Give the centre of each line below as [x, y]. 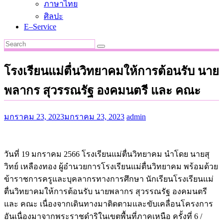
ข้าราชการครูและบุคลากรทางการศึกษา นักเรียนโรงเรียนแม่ [109, 179]
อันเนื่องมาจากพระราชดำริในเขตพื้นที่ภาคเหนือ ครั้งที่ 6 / [103, 216]
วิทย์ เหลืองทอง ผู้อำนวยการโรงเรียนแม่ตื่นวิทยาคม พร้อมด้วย [111, 166]
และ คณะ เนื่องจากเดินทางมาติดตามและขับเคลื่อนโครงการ [109, 204]
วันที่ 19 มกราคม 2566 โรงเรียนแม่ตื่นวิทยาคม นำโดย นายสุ [107, 154]
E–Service [40, 27]
